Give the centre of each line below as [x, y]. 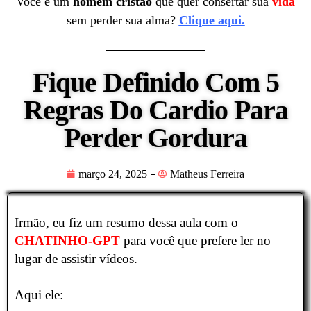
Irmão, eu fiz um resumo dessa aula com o [126, 223]
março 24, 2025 [113, 174]
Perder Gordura [155, 138]
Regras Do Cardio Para [155, 110]
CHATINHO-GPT [67, 241]
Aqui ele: [39, 295]
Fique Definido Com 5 [155, 83]
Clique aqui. [212, 20]
